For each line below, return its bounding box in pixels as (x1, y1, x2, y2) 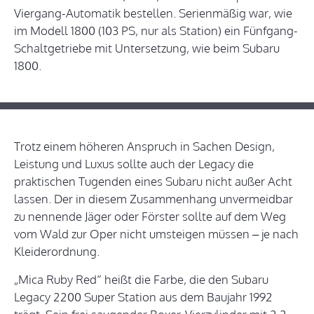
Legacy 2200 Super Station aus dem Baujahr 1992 (14, 289, 273, 305)
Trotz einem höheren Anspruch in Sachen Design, (14, 139, 275, 154)
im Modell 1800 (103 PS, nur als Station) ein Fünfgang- (14, 23, 298, 39)
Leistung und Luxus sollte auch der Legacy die (14, 156, 254, 172)
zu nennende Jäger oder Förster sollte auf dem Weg (14, 209, 286, 224)
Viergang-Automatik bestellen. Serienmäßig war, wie (14, 6, 292, 21)
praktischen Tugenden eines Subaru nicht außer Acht (14, 174, 292, 189)
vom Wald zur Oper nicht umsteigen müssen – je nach (14, 226, 299, 242)
